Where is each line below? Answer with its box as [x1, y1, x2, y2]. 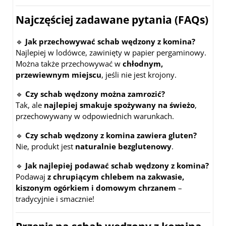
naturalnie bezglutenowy [75, 141, 172, 152]
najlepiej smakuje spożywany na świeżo [44, 100, 195, 110]
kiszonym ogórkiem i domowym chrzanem [16, 183, 176, 193]
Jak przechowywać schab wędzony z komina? [25, 36, 195, 47]
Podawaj [16, 172, 47, 182]
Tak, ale [16, 100, 44, 110]
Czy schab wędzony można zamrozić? [25, 89, 165, 99]
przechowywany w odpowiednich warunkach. [16, 111, 174, 122]
